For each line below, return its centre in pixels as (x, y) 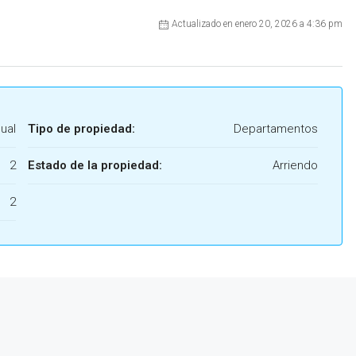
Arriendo (295, 166)
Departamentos (276, 129)
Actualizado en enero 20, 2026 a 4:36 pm (257, 24)
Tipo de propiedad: (81, 129)
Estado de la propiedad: (95, 166)
